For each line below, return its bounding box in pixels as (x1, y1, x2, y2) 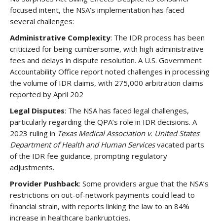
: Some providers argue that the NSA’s (79, 179, 209, 188)
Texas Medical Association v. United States (57, 128, 199, 138)
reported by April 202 (10, 89, 83, 99)
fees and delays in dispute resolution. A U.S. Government (10, 55, 202, 65)
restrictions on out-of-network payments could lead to (10, 190, 195, 200)
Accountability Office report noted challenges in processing (10, 67, 210, 76)
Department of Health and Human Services (10, 140, 155, 149)
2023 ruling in (10, 128, 57, 138)
